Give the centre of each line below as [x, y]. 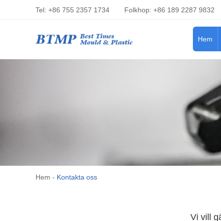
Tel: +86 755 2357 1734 [73, 10]
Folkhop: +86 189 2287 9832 [169, 10]
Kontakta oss [77, 177]
